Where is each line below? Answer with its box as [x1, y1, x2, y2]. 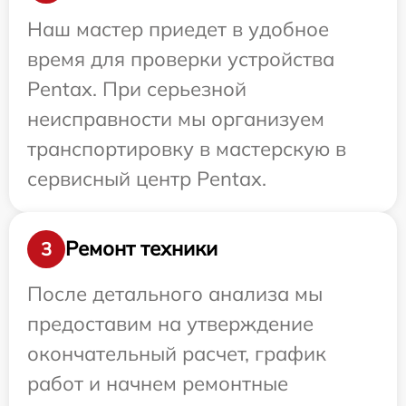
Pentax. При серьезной [27, 75, 246, 101]
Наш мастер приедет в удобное [27, 15, 329, 42]
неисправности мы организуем [27, 105, 324, 131]
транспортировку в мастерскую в [27, 135, 346, 161]
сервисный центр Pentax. [27, 165, 266, 191]
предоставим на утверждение [27, 310, 314, 336]
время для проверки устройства [27, 45, 334, 72]
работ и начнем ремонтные [27, 370, 288, 396]
